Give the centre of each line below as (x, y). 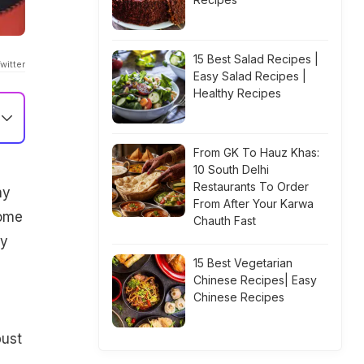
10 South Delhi (231, 169)
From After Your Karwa (253, 204)
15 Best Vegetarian (243, 263)
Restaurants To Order (251, 186)
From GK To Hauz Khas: (256, 152)
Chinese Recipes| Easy (255, 280)
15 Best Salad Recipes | (256, 59)
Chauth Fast (225, 221)
